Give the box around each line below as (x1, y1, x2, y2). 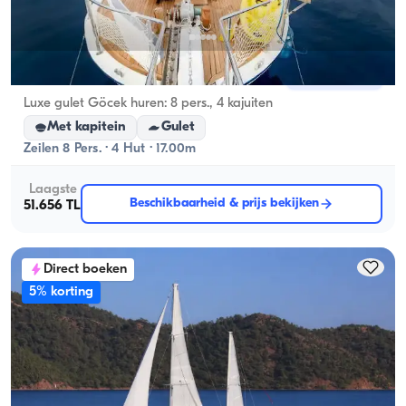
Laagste (29, 183, 77, 198)
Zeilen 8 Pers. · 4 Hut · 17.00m (24, 141, 197, 156)
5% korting (29, 285, 93, 299)
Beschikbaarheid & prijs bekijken (130, 196, 319, 210)
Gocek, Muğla (24, 68, 113, 82)
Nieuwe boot (295, 68, 374, 82)
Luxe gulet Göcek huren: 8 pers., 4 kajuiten (24, 96, 273, 111)
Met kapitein (47, 121, 127, 135)
